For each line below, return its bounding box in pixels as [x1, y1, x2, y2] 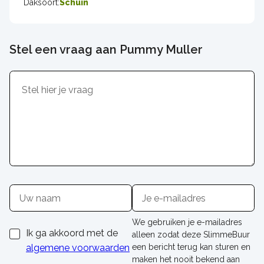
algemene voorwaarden [26, 242, 130, 254]
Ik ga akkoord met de [26, 227, 118, 239]
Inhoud [9, 72, 42, 84]
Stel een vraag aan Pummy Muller [9, 42, 203, 57]
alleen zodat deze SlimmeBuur [131, 230, 250, 240]
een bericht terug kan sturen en [131, 242, 250, 252]
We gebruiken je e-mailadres [131, 217, 242, 227]
